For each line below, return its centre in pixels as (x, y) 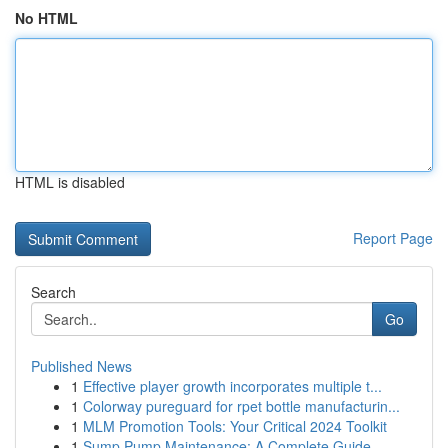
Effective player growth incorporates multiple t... (232, 386)
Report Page (393, 238)
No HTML (46, 18)
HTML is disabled (70, 182)
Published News (81, 366)
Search (53, 292)
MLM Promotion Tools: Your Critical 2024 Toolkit (235, 426)
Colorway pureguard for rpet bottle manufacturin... (241, 406)
